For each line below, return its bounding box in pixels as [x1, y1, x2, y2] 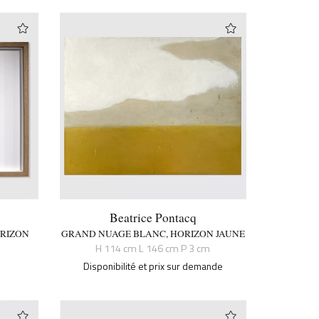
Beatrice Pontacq [109, 209, 197, 226]
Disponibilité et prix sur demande [83, 258, 223, 273]
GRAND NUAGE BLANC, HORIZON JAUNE [61, 226, 245, 240]
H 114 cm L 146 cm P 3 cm [95, 240, 211, 256]
